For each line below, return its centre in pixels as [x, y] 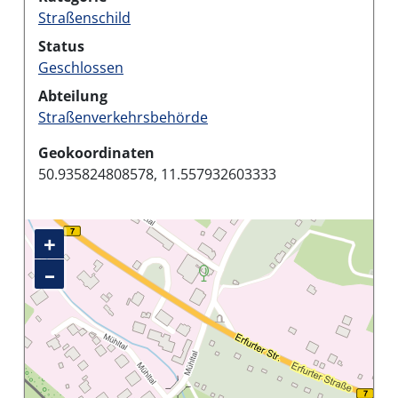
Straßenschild [84, 17]
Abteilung [73, 96]
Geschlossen [81, 67]
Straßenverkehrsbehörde [123, 117]
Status [61, 46]
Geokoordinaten [96, 152]
